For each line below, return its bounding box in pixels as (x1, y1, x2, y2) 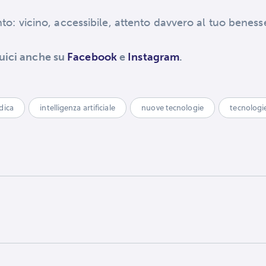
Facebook (67, 50, 120, 64)
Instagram (128, 50, 180, 64)
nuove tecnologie (141, 102, 204, 113)
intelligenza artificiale (40, 102, 115, 113)
